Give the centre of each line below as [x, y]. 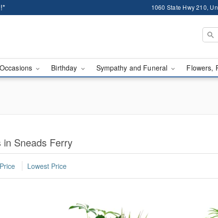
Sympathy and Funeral [133, 68]
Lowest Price [47, 166]
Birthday [65, 68]
